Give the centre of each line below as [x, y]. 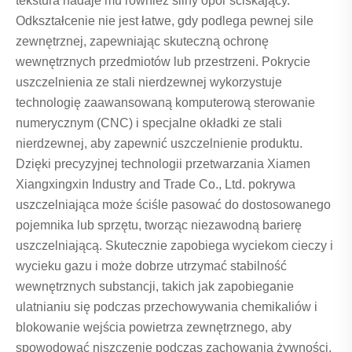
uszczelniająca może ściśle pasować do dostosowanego [173, 205]
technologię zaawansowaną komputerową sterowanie [165, 103]
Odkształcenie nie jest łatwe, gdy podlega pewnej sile [165, 21]
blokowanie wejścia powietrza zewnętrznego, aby [154, 328]
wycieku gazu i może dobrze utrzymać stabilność [151, 266]
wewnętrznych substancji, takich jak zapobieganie [155, 287]
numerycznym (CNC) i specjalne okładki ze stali [149, 123]
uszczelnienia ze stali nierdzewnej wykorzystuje [149, 82]
